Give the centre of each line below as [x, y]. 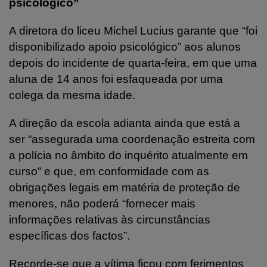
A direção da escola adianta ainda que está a [125, 123]
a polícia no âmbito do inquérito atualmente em [128, 155]
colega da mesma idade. [72, 95]
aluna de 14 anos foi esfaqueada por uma [116, 79]
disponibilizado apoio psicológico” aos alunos [125, 46]
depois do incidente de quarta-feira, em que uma [133, 63]
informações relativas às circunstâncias [110, 219]
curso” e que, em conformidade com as [109, 171]
